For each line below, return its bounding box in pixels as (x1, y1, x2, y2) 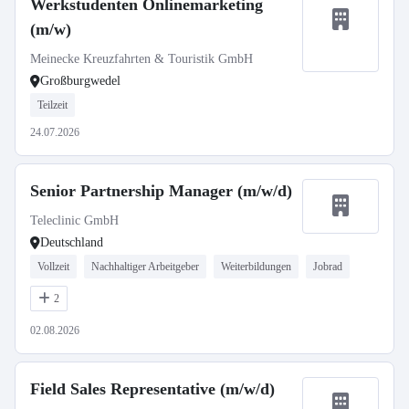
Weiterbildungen (221, 260, 291, 273)
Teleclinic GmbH (30, 214, 119, 227)
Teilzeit (37, 99, 68, 111)
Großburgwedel (40, 74, 121, 88)
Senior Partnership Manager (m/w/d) (30, 182, 292, 200)
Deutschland (40, 236, 103, 249)
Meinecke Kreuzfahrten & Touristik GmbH (30, 52, 253, 66)
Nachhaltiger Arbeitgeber (91, 260, 199, 273)
